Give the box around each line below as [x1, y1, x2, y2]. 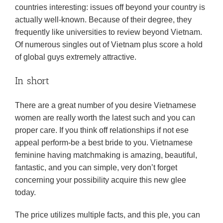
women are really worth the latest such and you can [15, 113, 195, 122]
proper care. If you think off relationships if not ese [15, 126, 189, 134]
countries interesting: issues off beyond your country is [15, 3, 205, 11]
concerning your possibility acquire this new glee [15, 176, 186, 184]
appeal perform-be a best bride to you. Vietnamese [15, 138, 193, 147]
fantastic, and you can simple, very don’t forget [15, 163, 177, 172]
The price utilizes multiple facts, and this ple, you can [15, 211, 200, 219]
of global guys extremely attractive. [15, 53, 136, 61]
